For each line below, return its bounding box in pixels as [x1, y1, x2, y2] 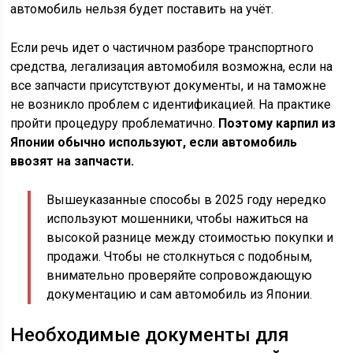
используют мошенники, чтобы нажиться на [46, 211, 309, 226]
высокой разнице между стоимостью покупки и [46, 230, 334, 245]
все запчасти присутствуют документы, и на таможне [10, 78, 327, 93]
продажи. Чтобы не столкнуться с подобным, [46, 249, 313, 264]
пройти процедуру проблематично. [10, 116, 219, 131]
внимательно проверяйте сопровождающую [46, 268, 313, 283]
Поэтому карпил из [218, 116, 336, 131]
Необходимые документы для [10, 324, 290, 346]
